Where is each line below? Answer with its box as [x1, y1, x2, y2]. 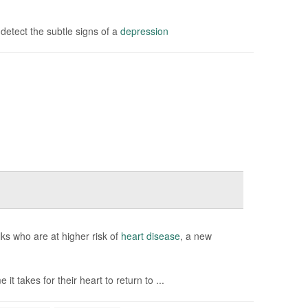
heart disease [120, 229, 180, 243]
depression [120, 24, 168, 38]
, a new [179, 229, 212, 243]
